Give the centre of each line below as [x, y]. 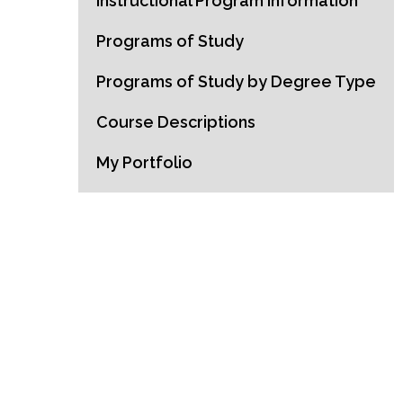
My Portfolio [144, 162]
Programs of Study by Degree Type [236, 81]
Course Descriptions [176, 122]
